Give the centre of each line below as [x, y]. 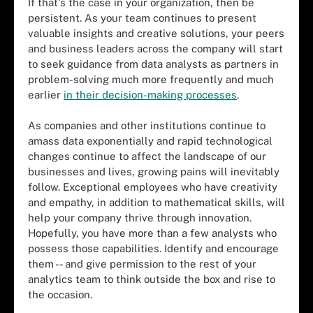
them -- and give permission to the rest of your [142, 264]
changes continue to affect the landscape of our [147, 156]
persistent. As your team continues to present [142, 17]
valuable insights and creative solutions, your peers [156, 33]
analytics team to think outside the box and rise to [152, 279]
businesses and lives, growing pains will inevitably [154, 172]
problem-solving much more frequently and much [151, 79]
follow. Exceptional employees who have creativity [153, 187]
